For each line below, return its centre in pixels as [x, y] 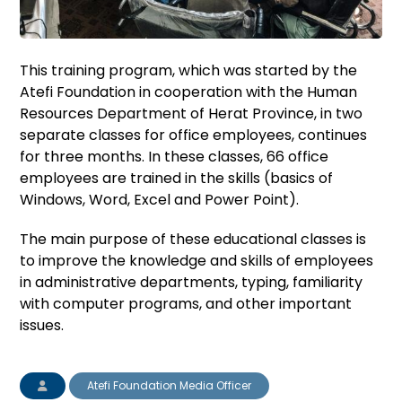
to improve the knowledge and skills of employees [197, 260]
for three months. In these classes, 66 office [175, 156]
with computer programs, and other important [186, 303]
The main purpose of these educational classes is [193, 239]
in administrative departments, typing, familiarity [192, 282]
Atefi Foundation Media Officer [170, 385]
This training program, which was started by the [189, 70]
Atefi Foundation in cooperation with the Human [189, 92]
